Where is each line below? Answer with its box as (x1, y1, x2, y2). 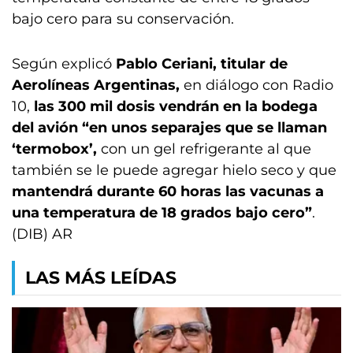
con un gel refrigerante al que (101, 140, 311, 158)
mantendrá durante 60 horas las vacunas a (12, 183, 324, 200)
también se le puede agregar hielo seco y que (12, 162, 336, 179)
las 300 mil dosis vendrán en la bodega (34, 98, 318, 115)
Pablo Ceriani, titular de (116, 55, 288, 72)
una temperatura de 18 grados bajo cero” (12, 204, 312, 221)
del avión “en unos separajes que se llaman (12, 119, 327, 136)
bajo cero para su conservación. (12, 10, 234, 28)
